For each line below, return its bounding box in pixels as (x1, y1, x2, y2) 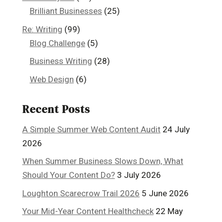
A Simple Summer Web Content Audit (22, 124, 161, 134)
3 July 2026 (116, 170, 161, 180)
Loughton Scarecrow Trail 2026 (22, 188, 140, 198)
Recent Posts (22, 101, 90, 116)
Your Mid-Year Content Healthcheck (22, 206, 154, 217)
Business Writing (29, 56, 92, 66)
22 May (155, 206, 183, 217)
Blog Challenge (29, 38, 85, 48)
